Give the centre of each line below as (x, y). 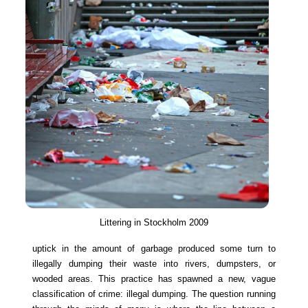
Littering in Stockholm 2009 (154, 223)
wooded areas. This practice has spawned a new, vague (154, 279)
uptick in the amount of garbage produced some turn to (154, 249)
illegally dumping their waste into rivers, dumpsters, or (154, 264)
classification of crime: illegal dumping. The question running (154, 294)
